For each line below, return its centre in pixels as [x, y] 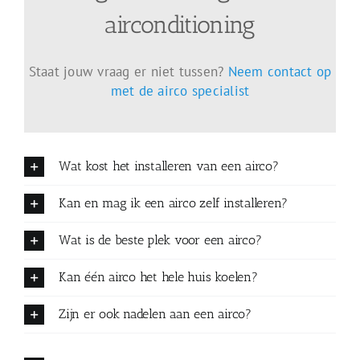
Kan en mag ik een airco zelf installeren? [173, 202]
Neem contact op [280, 72]
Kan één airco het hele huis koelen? [158, 276]
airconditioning [180, 25]
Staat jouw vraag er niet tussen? [128, 72]
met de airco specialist [180, 91]
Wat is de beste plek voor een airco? [160, 239]
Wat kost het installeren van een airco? [168, 166]
